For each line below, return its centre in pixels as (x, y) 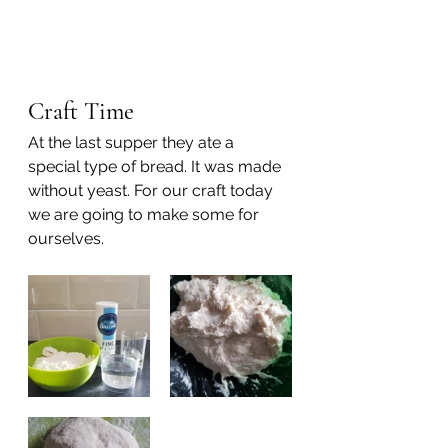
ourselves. (66, 239)
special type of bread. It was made (156, 167)
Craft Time (81, 112)
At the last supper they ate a (133, 143)
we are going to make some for (145, 215)
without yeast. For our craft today (152, 191)
